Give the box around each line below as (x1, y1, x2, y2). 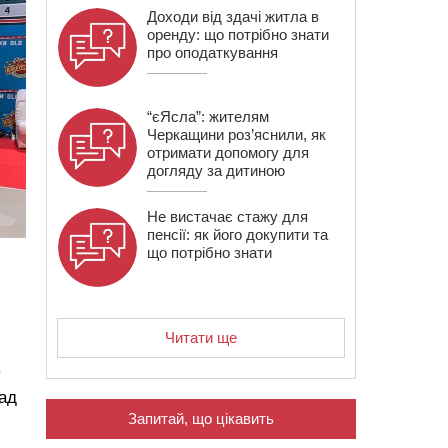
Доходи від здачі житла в (147, 8, 319, 25)
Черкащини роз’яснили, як (147, 126, 326, 143)
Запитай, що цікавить (128, 410, 274, 427)
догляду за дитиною (147, 162, 285, 179)
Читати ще (165, 329, 237, 346)
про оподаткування (147, 44, 278, 61)
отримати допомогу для (147, 144, 309, 161)
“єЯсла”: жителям (147, 108, 269, 125)
